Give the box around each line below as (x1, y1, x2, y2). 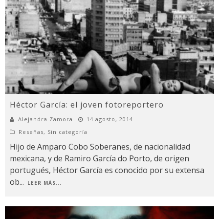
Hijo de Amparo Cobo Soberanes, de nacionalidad (10, 141, 190, 152)
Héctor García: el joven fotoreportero (10, 99, 164, 110)
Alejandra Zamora (18, 115, 73, 123)
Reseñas (19, 128, 44, 135)
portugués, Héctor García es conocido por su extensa (10, 164, 204, 175)
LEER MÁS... (27, 179, 62, 186)
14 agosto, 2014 (87, 115, 133, 123)
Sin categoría (47, 128, 88, 135)
